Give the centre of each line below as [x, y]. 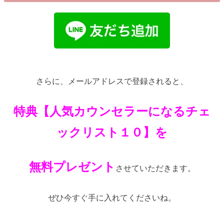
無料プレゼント [72, 166]
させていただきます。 [155, 168]
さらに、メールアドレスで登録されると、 [112, 81]
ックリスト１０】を [112, 132]
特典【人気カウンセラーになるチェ [112, 111]
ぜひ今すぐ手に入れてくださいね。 [112, 198]
